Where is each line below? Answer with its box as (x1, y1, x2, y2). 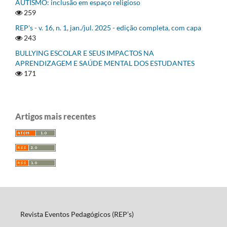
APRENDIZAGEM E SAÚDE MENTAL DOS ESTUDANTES (15, 58, 195, 67)
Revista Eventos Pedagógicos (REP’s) (20, 210, 134, 219)
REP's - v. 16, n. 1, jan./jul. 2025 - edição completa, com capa (15, 23, 201, 32)
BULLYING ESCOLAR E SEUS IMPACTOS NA (15, 48, 154, 57)
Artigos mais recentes (15, 111, 96, 121)
